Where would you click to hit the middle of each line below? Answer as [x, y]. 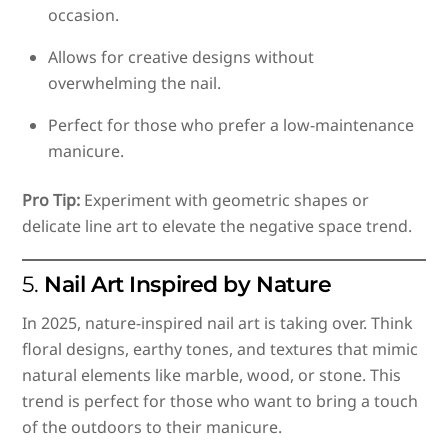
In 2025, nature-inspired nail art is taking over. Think [218, 323]
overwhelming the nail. [134, 83]
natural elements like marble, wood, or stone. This [212, 375]
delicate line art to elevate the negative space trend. [217, 225]
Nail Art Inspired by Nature [188, 284]
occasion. [83, 15]
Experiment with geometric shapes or [225, 199]
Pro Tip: [51, 199]
